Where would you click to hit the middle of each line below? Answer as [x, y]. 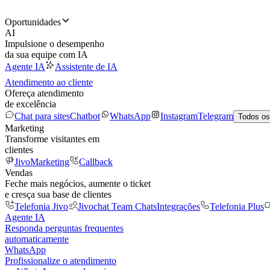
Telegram [215, 116]
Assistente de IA [86, 67]
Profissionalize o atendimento [61, 261]
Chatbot [85, 116]
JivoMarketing [42, 162]
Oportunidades [33, 22]
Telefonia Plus [237, 206]
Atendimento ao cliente [49, 82]
